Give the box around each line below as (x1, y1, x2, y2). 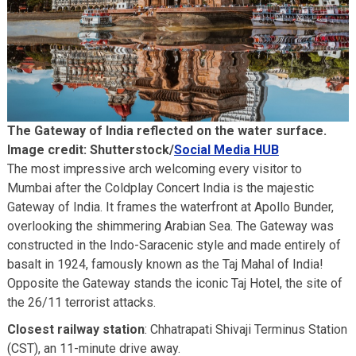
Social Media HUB (173, 142, 279, 158)
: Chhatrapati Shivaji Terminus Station (144, 322, 347, 338)
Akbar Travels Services (40, 33, 155, 46)
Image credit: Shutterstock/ (6, 142, 174, 158)
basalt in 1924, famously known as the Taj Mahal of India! (6, 257, 323, 273)
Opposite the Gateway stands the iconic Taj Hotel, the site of (6, 276, 342, 292)
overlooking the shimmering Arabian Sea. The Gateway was (6, 219, 334, 234)
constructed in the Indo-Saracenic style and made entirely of (6, 238, 341, 253)
